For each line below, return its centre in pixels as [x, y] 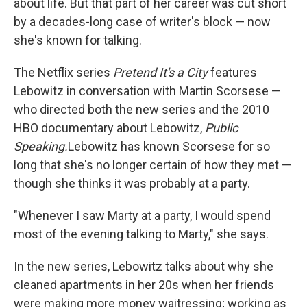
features [232, 72]
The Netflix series [63, 72]
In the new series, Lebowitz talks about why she [144, 266]
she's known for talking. [78, 40]
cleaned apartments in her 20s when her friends [144, 285]
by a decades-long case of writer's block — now [142, 22]
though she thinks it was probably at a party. [132, 183]
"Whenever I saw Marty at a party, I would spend [142, 216]
